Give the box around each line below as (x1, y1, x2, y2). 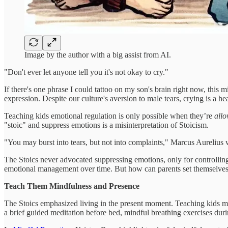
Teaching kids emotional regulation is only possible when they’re (4, 111, 214, 120)
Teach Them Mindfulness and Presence (4, 181, 139, 190)
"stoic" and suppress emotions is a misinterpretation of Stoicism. (4, 120, 209, 129)
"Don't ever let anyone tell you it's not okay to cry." (4, 67, 168, 76)
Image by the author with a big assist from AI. (24, 50, 171, 59)
